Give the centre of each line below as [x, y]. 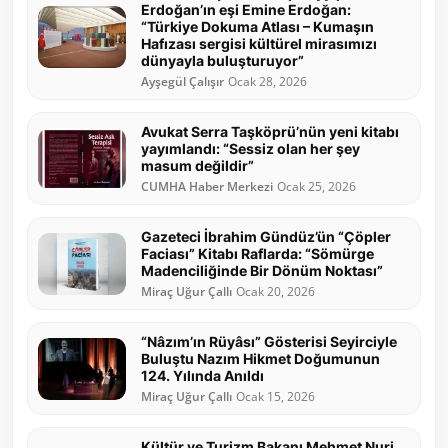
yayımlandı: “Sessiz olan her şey [250, 149]
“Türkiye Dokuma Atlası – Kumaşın [257, 27]
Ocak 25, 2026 [316, 187]
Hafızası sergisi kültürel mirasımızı [259, 44]
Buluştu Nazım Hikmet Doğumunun [260, 359]
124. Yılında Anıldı [202, 376]
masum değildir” [197, 166]
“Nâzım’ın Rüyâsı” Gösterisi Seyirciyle [269, 342]
